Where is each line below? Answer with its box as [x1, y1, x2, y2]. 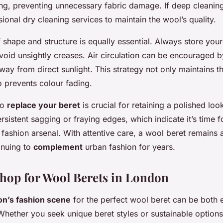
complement [33, 142, 83, 152]
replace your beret [7, 100, 80, 111]
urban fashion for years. [83, 142, 175, 152]
